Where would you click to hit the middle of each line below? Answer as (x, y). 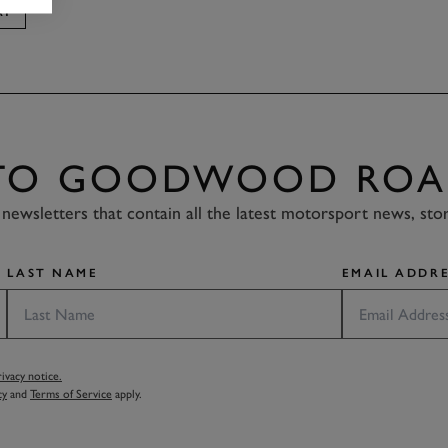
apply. (127, 394)
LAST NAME (53, 273)
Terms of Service (71, 394)
